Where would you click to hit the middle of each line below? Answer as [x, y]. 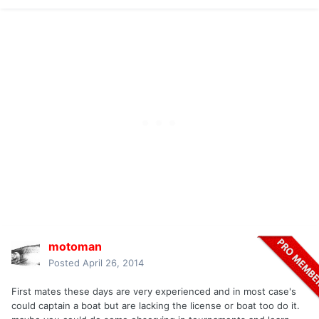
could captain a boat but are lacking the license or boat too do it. [156, 306]
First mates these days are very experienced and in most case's [154, 292]
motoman [75, 247]
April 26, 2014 [113, 263]
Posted [66, 263]
